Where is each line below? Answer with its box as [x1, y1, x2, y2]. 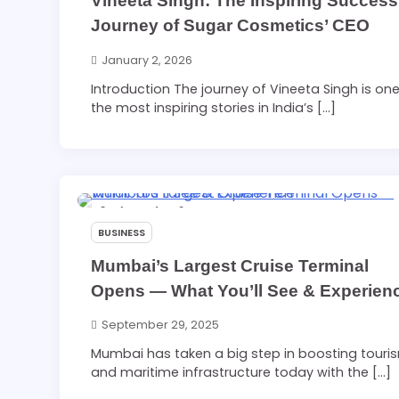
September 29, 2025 [102, 317, 220, 333]
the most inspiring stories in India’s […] [91, 98, 337, 117]
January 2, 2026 [102, 52, 193, 68]
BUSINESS [98, 224, 146, 240]
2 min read [100, 205, 159, 218]
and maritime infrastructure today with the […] [91, 363, 392, 382]
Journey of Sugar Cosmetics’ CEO [91, 16, 370, 36]
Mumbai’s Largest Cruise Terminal [91, 256, 370, 275]
